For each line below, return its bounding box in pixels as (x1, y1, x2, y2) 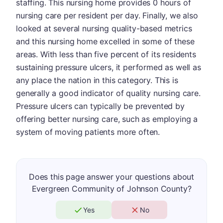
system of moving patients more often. (16, 127, 160, 137)
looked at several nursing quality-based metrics (16, 23, 192, 33)
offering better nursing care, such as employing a (16, 114, 198, 124)
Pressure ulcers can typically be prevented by (16, 101, 185, 111)
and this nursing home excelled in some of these (16, 36, 195, 46)
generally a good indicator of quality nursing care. (16, 88, 201, 98)
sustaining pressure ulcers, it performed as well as (16, 62, 201, 72)
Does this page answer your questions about (28, 172, 195, 182)
